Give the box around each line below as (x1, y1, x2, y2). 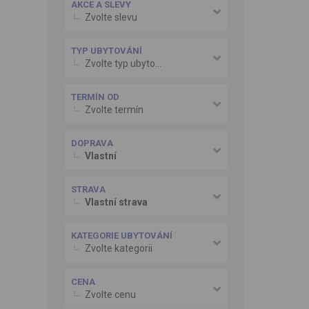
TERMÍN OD (70, 92, 119, 102)
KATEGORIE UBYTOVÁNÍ (70, 230, 172, 241)
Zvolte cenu (84, 289, 136, 300)
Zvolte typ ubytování (84, 58, 155, 69)
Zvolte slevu (84, 12, 137, 23)
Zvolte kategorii (84, 243, 152, 254)
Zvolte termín (84, 104, 143, 115)
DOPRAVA (70, 138, 113, 148)
